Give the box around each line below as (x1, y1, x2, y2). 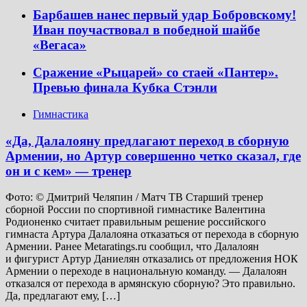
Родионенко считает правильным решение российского (5, 216, 266, 228)
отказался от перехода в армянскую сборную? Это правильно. (5, 278, 295, 290)
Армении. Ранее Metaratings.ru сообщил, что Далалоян (5, 241, 259, 253)
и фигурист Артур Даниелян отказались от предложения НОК (5, 253, 298, 265)
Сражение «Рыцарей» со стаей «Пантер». (33, 65, 278, 80)
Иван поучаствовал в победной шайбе (33, 22, 260, 37)
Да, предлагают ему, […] (5, 290, 120, 302)
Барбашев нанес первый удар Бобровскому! (33, 7, 296, 22)
